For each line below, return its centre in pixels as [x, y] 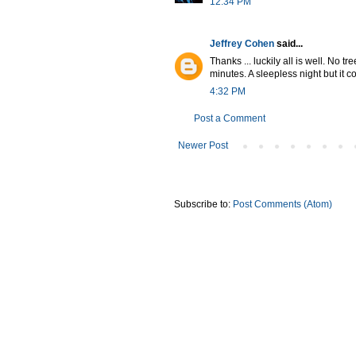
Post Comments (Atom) [282, 204]
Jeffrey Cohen [242, 43]
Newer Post [203, 145]
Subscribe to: [203, 204]
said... [288, 43]
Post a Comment [230, 118]
